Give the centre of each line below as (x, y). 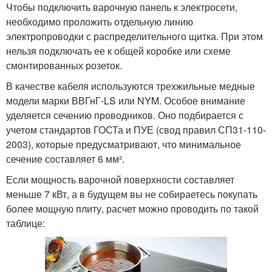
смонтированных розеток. (64, 66)
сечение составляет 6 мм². (65, 159)
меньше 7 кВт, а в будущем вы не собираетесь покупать (132, 194)
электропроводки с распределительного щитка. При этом (134, 36)
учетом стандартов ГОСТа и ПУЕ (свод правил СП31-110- (136, 130)
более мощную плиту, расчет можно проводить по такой (132, 209)
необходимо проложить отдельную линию (100, 22)
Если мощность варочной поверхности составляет (120, 180)
